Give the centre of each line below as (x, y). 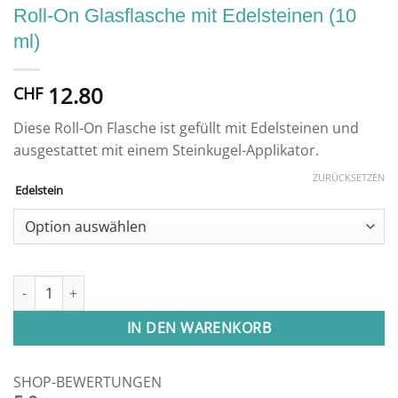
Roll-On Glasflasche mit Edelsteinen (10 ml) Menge (163, 285)
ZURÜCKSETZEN (349, 178)
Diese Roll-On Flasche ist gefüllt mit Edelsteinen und (186, 128)
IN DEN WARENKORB (199, 328)
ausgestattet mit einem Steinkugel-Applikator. (166, 151)
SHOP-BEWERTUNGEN (88, 382)
